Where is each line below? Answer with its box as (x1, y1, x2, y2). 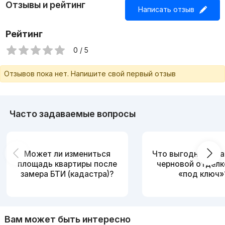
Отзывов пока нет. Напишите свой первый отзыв (4, 69, 176, 78)
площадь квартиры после (17, 159, 117, 169)
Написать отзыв (138, 5, 194, 14)
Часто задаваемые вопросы (9, 108, 136, 120)
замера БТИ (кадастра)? (21, 169, 114, 179)
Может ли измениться (24, 149, 110, 159)
